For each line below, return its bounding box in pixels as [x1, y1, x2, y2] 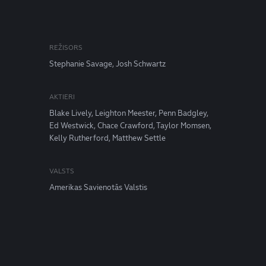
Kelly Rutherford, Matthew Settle [49, 133, 166, 143]
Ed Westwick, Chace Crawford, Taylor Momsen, [49, 121, 212, 131]
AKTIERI [49, 93, 75, 101]
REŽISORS [49, 43, 83, 52]
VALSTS [49, 167, 75, 175]
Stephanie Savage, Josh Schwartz [49, 59, 166, 69]
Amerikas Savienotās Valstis [49, 182, 148, 192]
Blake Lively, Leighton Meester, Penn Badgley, [49, 108, 209, 118]
